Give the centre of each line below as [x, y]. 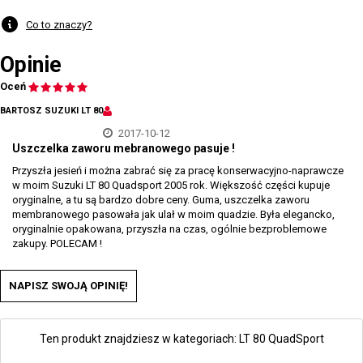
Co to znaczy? [59, 24]
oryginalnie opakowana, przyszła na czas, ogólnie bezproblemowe [169, 229]
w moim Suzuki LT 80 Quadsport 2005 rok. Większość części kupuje [171, 185]
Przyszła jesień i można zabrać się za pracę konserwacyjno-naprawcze [178, 171]
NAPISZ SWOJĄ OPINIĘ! [68, 286]
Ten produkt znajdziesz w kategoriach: [139, 339]
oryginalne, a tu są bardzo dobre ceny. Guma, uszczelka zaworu [161, 200]
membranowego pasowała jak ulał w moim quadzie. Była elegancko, [173, 214]
